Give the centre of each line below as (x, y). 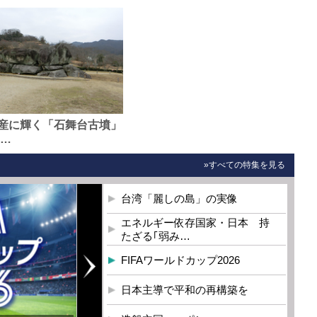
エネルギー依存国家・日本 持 (196, 222)
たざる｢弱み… (156, 236)
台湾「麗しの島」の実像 (180, 198)
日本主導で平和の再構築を (185, 289)
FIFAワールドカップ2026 (181, 260)
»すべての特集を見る (245, 165)
